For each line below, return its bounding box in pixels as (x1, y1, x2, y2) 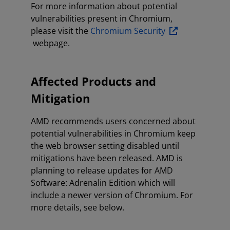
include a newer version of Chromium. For (31, 189, 193, 201)
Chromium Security (90, 25, 167, 36)
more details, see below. (31, 202, 124, 213)
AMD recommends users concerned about (31, 116, 196, 127)
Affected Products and (31, 73, 156, 89)
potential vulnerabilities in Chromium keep (31, 128, 196, 139)
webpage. (31, 37, 70, 49)
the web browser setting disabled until (31, 140, 179, 151)
